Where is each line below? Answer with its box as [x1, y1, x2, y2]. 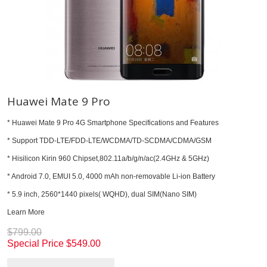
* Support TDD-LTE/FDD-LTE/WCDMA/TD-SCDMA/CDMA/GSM [7, 136, 212, 145]
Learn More [7, 207, 45, 216]
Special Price [7, 238, 64, 249]
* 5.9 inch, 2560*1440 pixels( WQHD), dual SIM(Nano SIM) [7, 190, 197, 198]
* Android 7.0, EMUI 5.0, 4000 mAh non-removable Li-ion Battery [7, 172, 215, 181]
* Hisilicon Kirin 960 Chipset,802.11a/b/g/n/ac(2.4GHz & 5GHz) [7, 154, 209, 163]
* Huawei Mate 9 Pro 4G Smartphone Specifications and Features [7, 118, 219, 127]
